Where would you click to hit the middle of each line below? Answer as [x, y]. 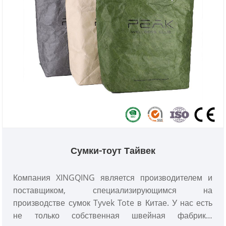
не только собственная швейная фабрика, [113, 216]
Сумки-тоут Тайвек [113, 151]
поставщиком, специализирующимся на [113, 190]
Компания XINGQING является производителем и [113, 178]
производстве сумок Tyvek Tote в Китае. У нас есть [113, 203]
